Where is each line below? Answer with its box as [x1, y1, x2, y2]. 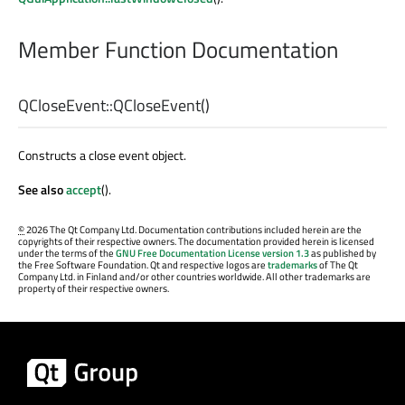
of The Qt [317, 257, 358, 272]
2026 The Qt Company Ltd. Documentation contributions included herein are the [24, 221, 362, 237]
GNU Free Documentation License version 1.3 [116, 245, 309, 260]
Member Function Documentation [18, 32, 338, 67]
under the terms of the [18, 245, 116, 260]
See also [18, 180, 66, 200]
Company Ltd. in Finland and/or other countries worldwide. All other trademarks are [18, 268, 371, 284]
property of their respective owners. [18, 280, 169, 296]
